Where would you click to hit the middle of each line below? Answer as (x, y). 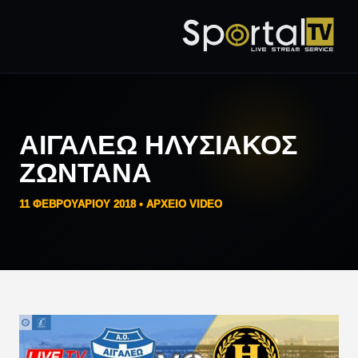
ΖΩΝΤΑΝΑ (86, 172)
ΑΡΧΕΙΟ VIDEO (184, 204)
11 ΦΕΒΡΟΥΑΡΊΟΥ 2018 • (83, 204)
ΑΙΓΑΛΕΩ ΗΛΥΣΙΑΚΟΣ (158, 144)
